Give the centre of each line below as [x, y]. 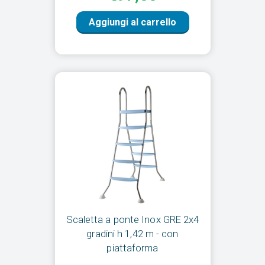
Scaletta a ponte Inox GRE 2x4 [132, 220]
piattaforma [132, 248]
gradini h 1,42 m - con [132, 234]
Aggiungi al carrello [132, 22]
